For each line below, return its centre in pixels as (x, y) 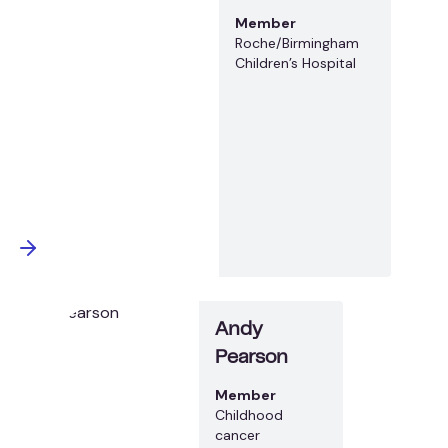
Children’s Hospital (296, 62)
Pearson (252, 358)
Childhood (249, 414)
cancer (238, 434)
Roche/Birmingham (297, 42)
